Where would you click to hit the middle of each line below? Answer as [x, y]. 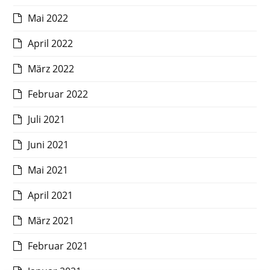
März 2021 [51, 221]
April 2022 [51, 43]
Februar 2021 [58, 246]
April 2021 [51, 195]
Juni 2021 [49, 145]
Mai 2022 [48, 18]
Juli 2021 [47, 119]
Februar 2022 [58, 94]
